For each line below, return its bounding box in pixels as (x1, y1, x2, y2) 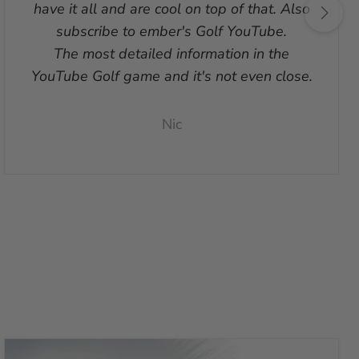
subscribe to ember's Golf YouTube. (56, 22, 288, 42)
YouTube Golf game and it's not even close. (30, 67, 313, 87)
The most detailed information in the (54, 44, 290, 64)
